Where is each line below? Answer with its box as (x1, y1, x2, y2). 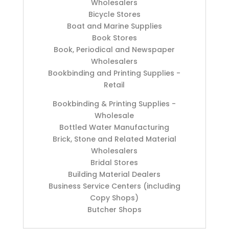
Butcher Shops (87, 204, 142, 215)
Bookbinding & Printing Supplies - (53, 98, 176, 109)
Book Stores (91, 32, 137, 43)
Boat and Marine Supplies (66, 20, 162, 31)
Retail (104, 79, 125, 90)
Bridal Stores (90, 157, 139, 168)
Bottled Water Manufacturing (59, 122, 170, 132)
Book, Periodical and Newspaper (54, 44, 175, 55)
